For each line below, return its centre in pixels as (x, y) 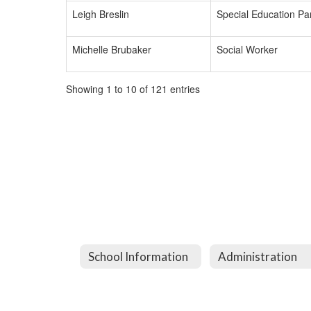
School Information (138, 256)
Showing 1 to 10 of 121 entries (133, 89)
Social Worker (247, 49)
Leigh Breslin (101, 14)
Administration (258, 256)
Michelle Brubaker (112, 49)
